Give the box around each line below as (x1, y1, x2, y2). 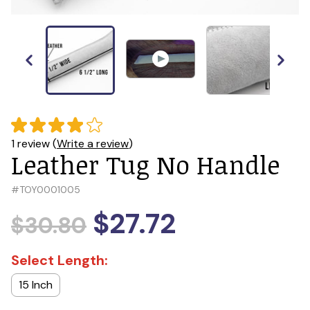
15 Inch (19, 277, 53, 292)
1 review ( (11, 136, 57, 151)
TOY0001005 (19, 183, 80, 196)
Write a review (57, 136, 129, 151)
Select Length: (11, 251, 108, 269)
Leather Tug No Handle (11, 147, 280, 181)
